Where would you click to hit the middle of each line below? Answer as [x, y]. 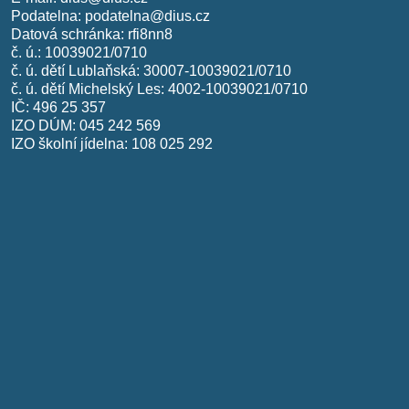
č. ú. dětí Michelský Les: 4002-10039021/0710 [159, 89]
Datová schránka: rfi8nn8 [92, 35]
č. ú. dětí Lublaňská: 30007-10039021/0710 [151, 71]
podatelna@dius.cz [147, 16]
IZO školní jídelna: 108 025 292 [112, 144]
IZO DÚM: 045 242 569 [86, 126]
